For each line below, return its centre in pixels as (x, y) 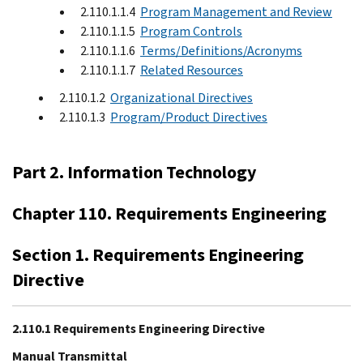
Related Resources (192, 70)
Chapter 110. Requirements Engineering (169, 213)
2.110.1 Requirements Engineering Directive (139, 328)
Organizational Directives (181, 97)
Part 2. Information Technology (134, 172)
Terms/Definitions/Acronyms (221, 50)
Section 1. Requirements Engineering (158, 254)
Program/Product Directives (189, 117)
